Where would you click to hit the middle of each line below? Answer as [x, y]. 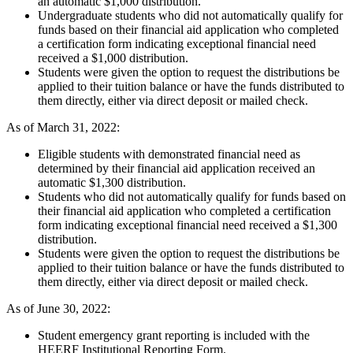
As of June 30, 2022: [58, 309]
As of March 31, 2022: [63, 128]
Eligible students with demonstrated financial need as [169, 154]
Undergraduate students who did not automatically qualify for [190, 16]
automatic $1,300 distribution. [112, 183]
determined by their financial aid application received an [176, 169]
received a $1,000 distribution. [113, 58]
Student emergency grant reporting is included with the [174, 336]
